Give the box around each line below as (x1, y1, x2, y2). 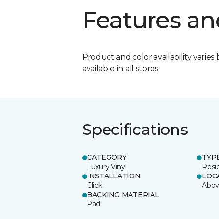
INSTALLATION (87, 171, 141, 180)
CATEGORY (87, 153, 127, 162)
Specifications (82, 119, 188, 139)
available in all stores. (82, 64, 160, 73)
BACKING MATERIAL (87, 190, 159, 199)
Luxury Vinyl (87, 162, 127, 171)
